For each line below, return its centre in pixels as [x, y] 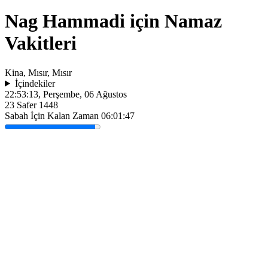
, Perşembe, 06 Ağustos [83, 94]
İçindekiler [35, 83]
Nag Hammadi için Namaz [113, 21]
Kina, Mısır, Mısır [38, 72]
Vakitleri [41, 43]
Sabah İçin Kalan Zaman [53, 115]
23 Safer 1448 [31, 105]
